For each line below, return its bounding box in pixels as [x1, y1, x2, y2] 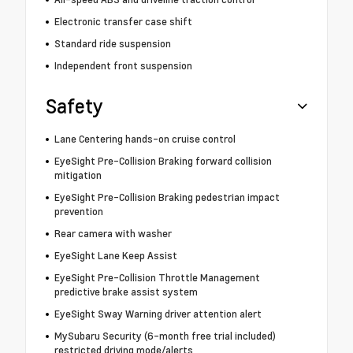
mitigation [54, 168, 102, 183]
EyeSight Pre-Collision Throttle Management [54, 270, 260, 285]
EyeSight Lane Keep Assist [54, 248, 177, 263]
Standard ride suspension [54, 36, 171, 51]
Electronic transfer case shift [54, 14, 192, 29]
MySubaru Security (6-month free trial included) [54, 329, 276, 344]
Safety [46, 93, 103, 120]
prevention [54, 204, 103, 219]
